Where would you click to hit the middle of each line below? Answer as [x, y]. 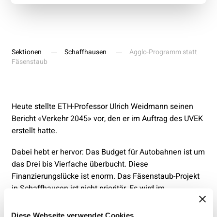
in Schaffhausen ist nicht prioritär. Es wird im [88, 188]
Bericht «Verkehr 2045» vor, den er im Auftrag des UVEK [107, 118]
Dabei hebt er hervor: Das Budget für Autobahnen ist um [108, 152]
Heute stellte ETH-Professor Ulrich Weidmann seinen [102, 106]
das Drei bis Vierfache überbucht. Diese [80, 164]
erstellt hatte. [35, 131]
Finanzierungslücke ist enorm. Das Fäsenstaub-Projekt [106, 176]
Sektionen [27, 52]
